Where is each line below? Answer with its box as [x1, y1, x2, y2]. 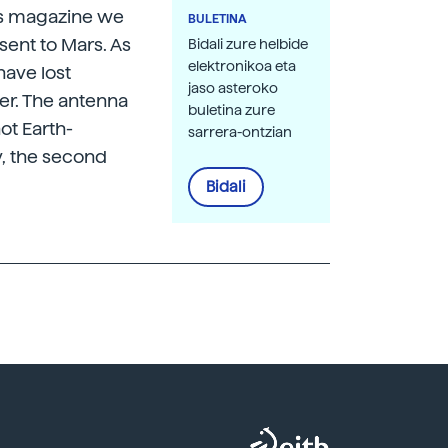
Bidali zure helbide [188, 36, 308, 52]
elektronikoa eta [188, 58, 296, 74]
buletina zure [188, 102, 275, 118]
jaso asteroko [188, 80, 278, 96]
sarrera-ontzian [188, 124, 292, 140]
